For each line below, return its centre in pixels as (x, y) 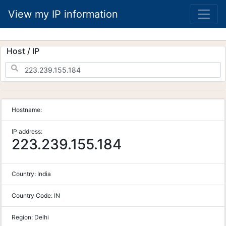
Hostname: (27, 110)
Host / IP (23, 51)
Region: (23, 217)
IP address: (27, 131)
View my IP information (63, 14)
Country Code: (33, 195)
